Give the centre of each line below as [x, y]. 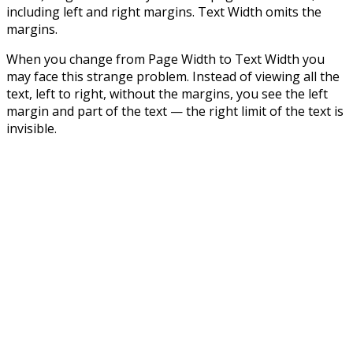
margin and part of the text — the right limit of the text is [175, 111]
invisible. [32, 128]
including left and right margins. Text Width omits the [164, 11]
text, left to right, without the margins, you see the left [167, 93]
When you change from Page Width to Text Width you [165, 59]
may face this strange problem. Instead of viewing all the [173, 76]
